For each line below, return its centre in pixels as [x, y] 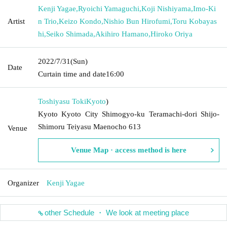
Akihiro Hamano [122, 34]
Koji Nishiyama [166, 8]
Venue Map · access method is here [129, 150]
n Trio [47, 21]
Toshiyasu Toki [62, 101]
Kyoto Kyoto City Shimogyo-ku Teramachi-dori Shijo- [129, 114]
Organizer [23, 183]
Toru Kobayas [195, 21]
